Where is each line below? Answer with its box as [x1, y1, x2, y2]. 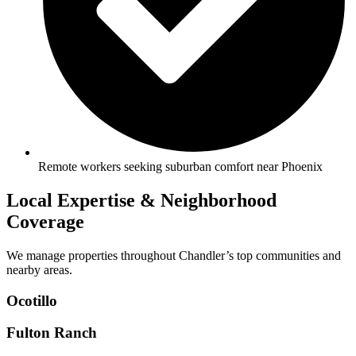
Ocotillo [6, 292, 57, 309]
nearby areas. [6, 262, 72, 277]
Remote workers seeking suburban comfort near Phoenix [38, 160, 323, 174]
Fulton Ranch [6, 324, 97, 342]
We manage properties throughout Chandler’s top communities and [6, 248, 341, 262]
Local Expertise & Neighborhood [6, 190, 277, 211]
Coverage [6, 211, 84, 233]
